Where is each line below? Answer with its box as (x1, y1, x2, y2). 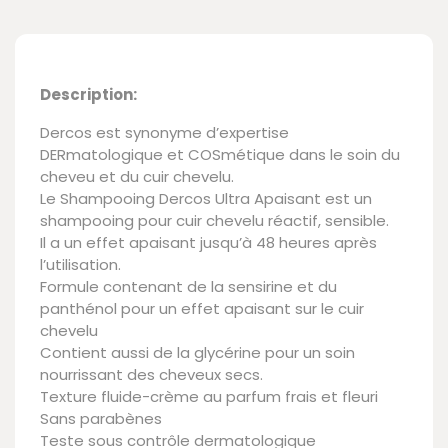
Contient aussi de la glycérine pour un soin (40, 342, 355, 363)
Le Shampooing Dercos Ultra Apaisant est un (40, 188, 372, 209)
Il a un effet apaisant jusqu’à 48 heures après (40, 232, 377, 253)
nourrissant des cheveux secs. (40, 364, 263, 385)
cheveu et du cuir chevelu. (40, 166, 234, 187)
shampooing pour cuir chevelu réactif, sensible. (40, 210, 389, 231)
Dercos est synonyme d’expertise (40, 122, 289, 143)
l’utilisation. (40, 254, 121, 275)
